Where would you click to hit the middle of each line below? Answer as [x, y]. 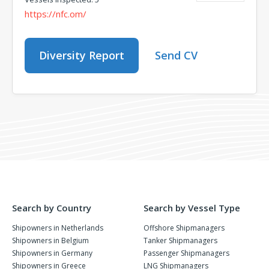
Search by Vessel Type [192, 208]
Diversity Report [82, 55]
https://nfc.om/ [56, 14]
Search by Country [52, 208]
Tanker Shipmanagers [180, 240]
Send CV [176, 55]
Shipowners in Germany [52, 253]
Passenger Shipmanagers [186, 253]
